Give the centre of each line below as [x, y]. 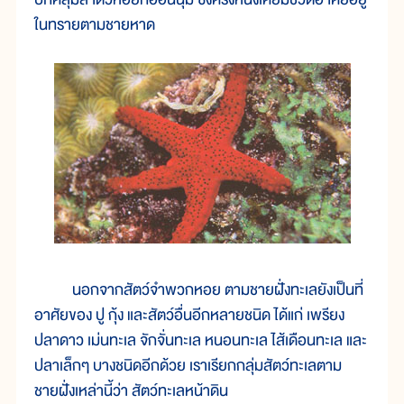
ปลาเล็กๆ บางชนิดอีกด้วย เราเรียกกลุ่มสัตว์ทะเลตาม [188, 366]
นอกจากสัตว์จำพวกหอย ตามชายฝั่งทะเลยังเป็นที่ [199, 290]
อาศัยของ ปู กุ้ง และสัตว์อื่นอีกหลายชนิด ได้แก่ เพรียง [189, 316]
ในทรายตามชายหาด [95, 25]
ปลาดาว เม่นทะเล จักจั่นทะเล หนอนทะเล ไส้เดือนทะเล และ [201, 341]
